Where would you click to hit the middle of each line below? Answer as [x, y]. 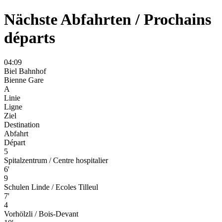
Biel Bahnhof [25, 71]
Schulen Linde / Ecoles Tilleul [51, 187]
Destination [22, 124]
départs [29, 38]
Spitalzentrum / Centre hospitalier [56, 160]
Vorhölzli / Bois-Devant [41, 214]
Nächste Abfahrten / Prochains [108, 20]
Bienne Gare [24, 80]
